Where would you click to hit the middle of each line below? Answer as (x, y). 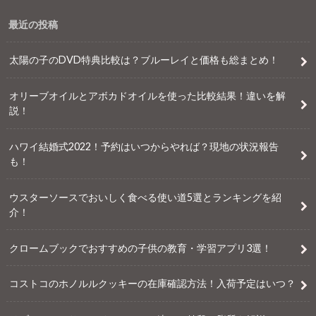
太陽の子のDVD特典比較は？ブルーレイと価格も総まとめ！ (144, 60)
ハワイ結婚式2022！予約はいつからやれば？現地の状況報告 (144, 146)
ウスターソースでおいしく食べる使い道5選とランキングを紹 (146, 197)
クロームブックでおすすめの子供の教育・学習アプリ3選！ (141, 248)
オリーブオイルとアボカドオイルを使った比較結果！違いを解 (148, 96)
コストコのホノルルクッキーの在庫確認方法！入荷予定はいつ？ (153, 284)
